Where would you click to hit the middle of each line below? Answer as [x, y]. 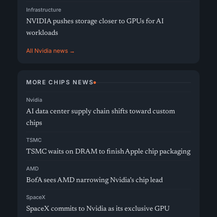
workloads [42, 33]
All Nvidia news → [51, 51]
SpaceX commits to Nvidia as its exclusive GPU [98, 209]
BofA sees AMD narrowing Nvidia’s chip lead [94, 180]
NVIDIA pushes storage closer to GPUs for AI [95, 22]
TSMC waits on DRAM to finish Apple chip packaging [108, 152]
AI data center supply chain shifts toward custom [101, 112]
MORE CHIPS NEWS [60, 82]
